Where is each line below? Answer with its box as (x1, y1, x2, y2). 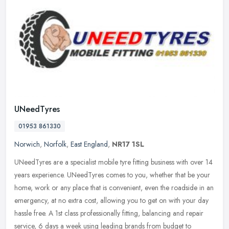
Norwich (14, 139, 40, 149)
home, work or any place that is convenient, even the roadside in (14, 182, 204, 193)
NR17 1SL (112, 139, 144, 149)
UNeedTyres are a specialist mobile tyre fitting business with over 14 (14, 156, 213, 167)
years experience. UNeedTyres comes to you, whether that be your (14, 169, 210, 180)
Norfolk (44, 139, 66, 149)
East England (71, 139, 108, 149)
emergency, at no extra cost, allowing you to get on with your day (14, 195, 209, 205)
